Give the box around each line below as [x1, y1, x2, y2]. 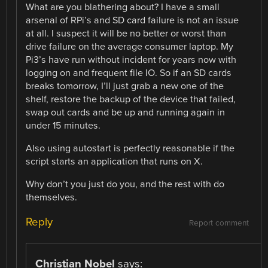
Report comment [188, 218, 249, 229]
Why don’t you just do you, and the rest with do [26, 178, 225, 191]
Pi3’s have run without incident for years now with [26, 53, 237, 66]
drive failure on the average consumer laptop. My [26, 40, 234, 53]
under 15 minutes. [26, 119, 101, 132]
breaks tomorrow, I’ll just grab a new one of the [26, 80, 224, 92]
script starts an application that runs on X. [26, 156, 203, 168]
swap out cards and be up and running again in [26, 106, 226, 118]
